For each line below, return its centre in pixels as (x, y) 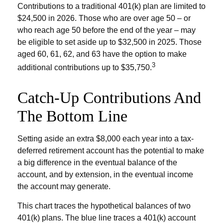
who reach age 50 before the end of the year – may (107, 30)
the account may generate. (64, 186)
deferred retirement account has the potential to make (111, 150)
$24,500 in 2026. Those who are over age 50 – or (104, 18)
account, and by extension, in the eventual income (105, 174)
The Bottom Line (72, 116)
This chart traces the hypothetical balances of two (104, 206)
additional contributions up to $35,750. (85, 67)
